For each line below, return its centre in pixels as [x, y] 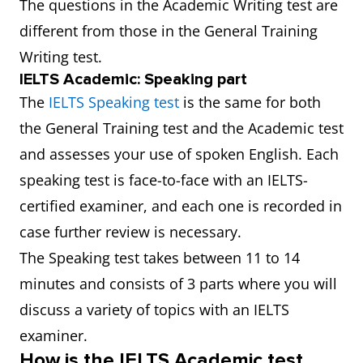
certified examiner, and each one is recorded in [181, 206]
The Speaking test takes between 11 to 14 [160, 258]
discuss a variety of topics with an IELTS [154, 310]
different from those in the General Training [169, 31]
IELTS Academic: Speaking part [133, 79]
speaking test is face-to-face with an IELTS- [164, 180]
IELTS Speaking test [114, 102]
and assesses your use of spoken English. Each [179, 154]
